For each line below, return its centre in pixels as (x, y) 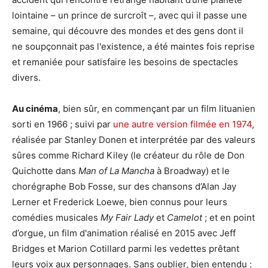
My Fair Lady (127, 218)
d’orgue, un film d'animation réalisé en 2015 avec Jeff (124, 233)
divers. (26, 78)
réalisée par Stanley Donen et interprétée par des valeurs (134, 140)
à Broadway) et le (192, 171)
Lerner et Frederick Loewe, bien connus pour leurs (120, 202)
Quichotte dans (45, 171)
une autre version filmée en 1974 (182, 124)
